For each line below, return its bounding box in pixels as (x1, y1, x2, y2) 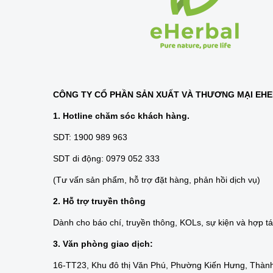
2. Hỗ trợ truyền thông (53, 196, 146, 206)
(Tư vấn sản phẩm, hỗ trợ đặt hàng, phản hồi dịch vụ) (53, 174, 260, 185)
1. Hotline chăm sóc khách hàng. (53, 110, 190, 121)
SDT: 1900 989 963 (53, 132, 127, 142)
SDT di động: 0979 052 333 (53, 153, 160, 163)
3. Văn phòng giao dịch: (53, 238, 153, 249)
